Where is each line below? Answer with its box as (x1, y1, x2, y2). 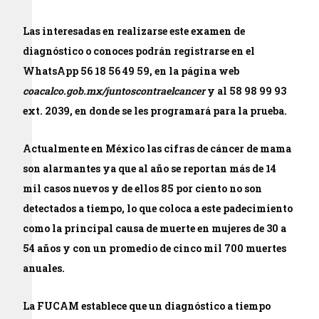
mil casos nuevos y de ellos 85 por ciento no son (23, 182, 263, 195)
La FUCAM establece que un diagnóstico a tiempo (23, 299, 271, 313)
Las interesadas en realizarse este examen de (23, 24, 246, 38)
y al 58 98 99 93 (205, 84, 287, 98)
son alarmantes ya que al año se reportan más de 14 (23, 162, 277, 175)
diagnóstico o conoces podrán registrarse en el (23, 44, 256, 58)
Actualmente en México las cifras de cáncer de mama (23, 142, 292, 155)
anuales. (23, 261, 66, 275)
